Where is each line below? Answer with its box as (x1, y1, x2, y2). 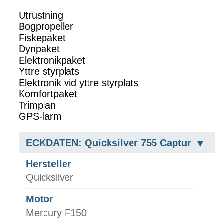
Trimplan (19, 100, 56, 111)
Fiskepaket (19, 32, 66, 44)
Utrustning (19, 10, 63, 21)
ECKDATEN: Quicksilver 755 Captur (26, 137, 191, 149)
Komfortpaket (19, 88, 77, 100)
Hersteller (26, 158, 71, 170)
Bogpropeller (19, 21, 73, 32)
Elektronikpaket (19, 55, 85, 66)
